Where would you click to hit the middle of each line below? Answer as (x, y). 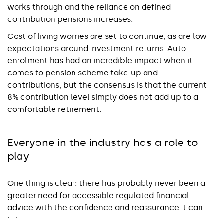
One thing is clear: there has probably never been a (106, 183)
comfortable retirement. (54, 109)
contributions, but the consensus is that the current (107, 85)
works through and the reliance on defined (89, 7)
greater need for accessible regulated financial (98, 195)
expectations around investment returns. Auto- (98, 48)
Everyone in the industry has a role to (103, 143)
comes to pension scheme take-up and (82, 73)
